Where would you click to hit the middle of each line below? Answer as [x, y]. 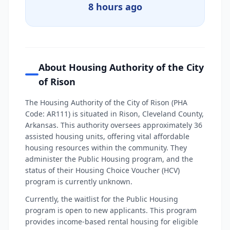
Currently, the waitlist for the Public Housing [102, 199]
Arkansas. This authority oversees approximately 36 [114, 125]
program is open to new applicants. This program [111, 210]
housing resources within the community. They [106, 148]
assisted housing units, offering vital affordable [107, 136]
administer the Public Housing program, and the [109, 159]
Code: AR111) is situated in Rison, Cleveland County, [114, 114]
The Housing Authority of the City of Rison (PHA [106, 102]
